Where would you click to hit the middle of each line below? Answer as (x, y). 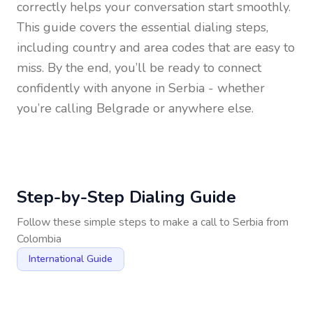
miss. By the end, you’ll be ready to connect (139, 68)
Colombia (39, 239)
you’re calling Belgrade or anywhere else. (135, 108)
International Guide (71, 259)
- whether (235, 88)
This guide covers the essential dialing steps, (143, 27)
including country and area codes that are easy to (156, 48)
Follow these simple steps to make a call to (125, 222)
